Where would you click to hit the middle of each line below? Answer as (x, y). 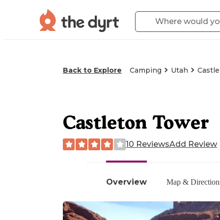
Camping (146, 70)
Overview (126, 182)
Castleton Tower (136, 122)
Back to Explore (92, 70)
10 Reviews (148, 144)
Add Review (193, 144)
